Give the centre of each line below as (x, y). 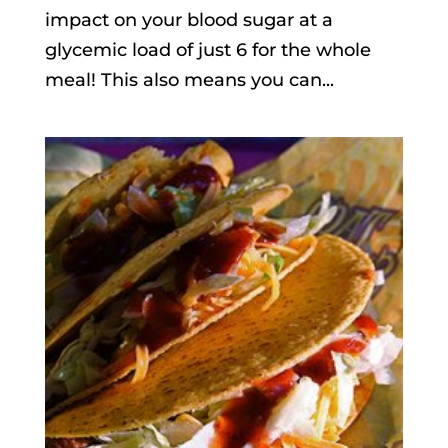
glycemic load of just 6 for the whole (207, 49)
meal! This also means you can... (189, 79)
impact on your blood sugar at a (188, 19)
